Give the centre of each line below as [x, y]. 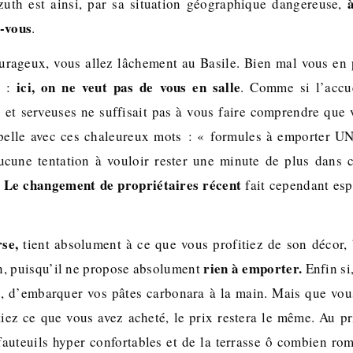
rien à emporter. [253, 268]
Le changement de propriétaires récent [123, 184]
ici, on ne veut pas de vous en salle [129, 87]
